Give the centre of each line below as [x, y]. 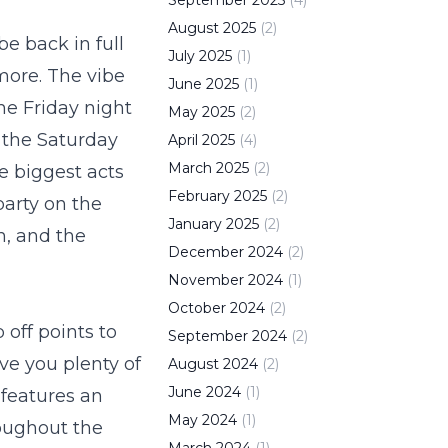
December [206, 252]
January [195, 224]
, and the [46, 236]
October [197, 308]
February [199, 196]
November [206, 280]
